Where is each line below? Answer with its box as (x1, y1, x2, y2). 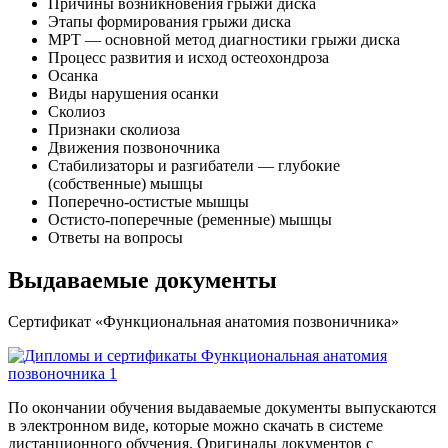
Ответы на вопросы (48, 228, 183, 246)
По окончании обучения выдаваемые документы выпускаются (8, 399, 436, 417)
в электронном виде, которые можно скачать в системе (8, 417, 383, 435)
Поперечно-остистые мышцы (48, 192, 249, 210)
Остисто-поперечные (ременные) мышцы (48, 210, 332, 228)
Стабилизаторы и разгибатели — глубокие (48, 156, 340, 174)
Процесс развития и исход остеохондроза (48, 48, 329, 66)
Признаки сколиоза (48, 120, 180, 138)
